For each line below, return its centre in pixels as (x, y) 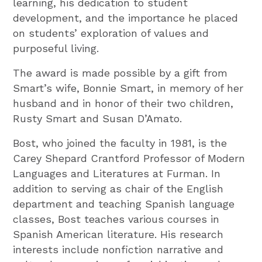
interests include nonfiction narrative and (118, 249)
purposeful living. (56, 48)
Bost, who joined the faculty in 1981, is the (120, 143)
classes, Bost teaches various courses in (116, 219)
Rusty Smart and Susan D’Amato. (98, 118)
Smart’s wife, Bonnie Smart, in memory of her (128, 88)
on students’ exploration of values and (111, 33)
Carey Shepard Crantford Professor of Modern (129, 158)
